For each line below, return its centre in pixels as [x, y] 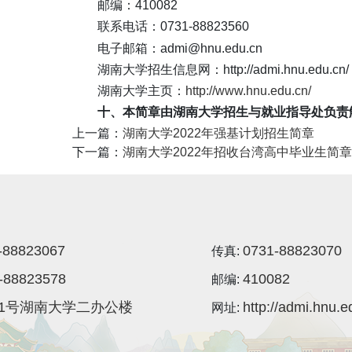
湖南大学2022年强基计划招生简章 [218, 134]
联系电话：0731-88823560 [173, 27]
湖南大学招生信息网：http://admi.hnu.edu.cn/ [223, 69]
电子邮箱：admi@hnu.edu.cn [180, 48]
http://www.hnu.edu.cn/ [248, 91]
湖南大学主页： [141, 91]
